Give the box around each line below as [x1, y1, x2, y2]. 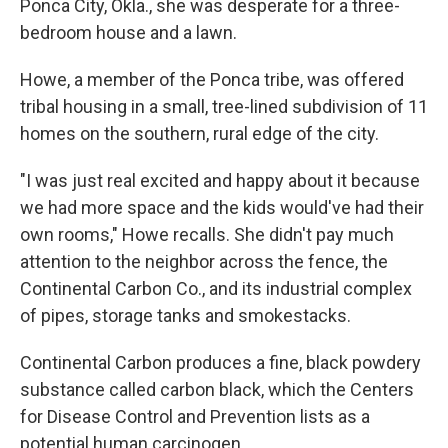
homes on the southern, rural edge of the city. [20, 123, 379, 145]
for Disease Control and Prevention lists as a [20, 406, 370, 428]
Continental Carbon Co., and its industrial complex [20, 278, 412, 300]
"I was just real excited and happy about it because [20, 170, 420, 192]
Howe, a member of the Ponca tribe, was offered [20, 69, 404, 91]
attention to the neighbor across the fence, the [20, 251, 388, 273]
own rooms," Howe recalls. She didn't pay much [20, 224, 394, 246]
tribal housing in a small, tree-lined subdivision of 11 [20, 96, 428, 118]
